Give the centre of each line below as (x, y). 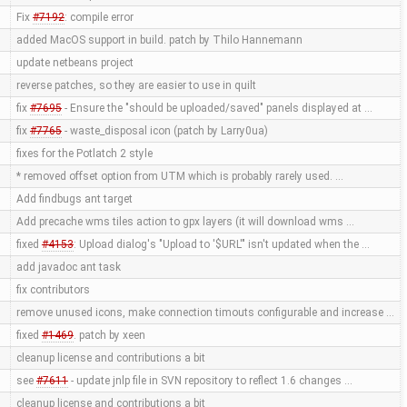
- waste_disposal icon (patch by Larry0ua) (164, 131)
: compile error (99, 18)
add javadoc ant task (68, 268)
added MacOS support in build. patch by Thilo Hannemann (159, 40)
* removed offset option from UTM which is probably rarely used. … (179, 177)
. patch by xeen (109, 336)
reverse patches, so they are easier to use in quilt (136, 86)
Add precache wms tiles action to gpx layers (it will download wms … (185, 222)
